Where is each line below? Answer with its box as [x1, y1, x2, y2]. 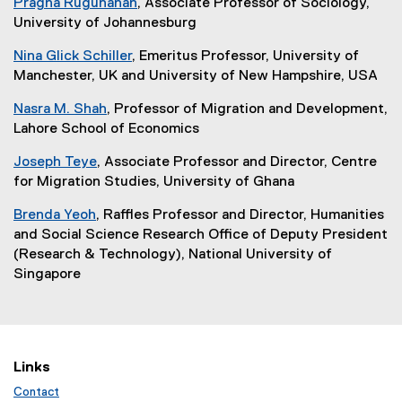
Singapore [13, 267, 81, 282]
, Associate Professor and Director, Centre [97, 154, 377, 170]
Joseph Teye [13, 154, 97, 170]
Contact [13, 385, 59, 398]
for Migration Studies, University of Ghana [13, 174, 294, 189]
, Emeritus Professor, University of [132, 48, 359, 64]
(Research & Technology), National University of [13, 247, 332, 262]
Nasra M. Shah [13, 101, 107, 117]
